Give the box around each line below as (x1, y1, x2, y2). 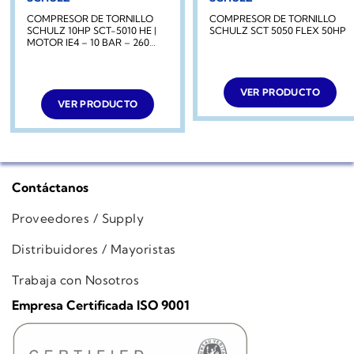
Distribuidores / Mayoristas (12, 241, 176, 257)
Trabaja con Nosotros (12, 272, 140, 288)
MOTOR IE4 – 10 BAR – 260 (27, 36, 150, 48)
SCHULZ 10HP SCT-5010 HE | (27, 24, 157, 36)
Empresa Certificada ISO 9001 (12, 297, 190, 314)
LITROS (27, 47, 61, 60)
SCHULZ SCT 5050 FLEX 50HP (209, 24, 346, 36)
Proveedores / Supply (12, 211, 145, 227)
